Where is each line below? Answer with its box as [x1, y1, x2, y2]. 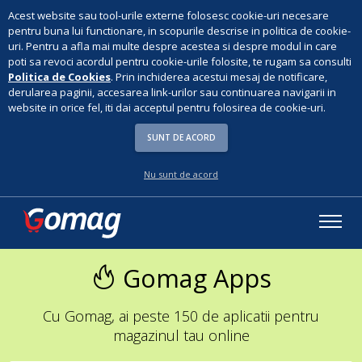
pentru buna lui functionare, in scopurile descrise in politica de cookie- [8, 23, 351, 38]
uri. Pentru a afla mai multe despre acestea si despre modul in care [8, 39, 337, 53]
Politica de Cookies [8, 69, 111, 84]
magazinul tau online [112, 326, 250, 345]
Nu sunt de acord [144, 168, 218, 180]
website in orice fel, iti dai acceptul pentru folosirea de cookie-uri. [8, 100, 326, 115]
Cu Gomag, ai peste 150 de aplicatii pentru [43, 306, 319, 326]
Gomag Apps [116, 261, 271, 295]
